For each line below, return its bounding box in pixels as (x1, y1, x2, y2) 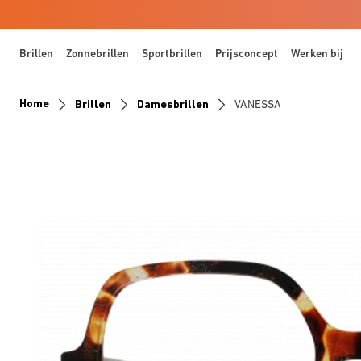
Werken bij (291, 46, 343, 60)
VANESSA (234, 97, 281, 110)
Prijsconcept (215, 46, 278, 60)
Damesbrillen (137, 97, 209, 110)
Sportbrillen (142, 46, 202, 60)
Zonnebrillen (66, 46, 129, 60)
